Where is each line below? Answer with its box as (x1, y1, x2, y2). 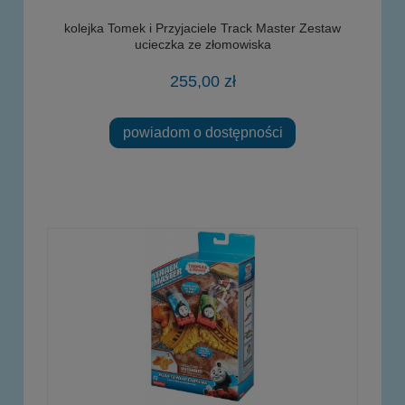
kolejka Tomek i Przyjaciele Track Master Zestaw (64, 20, 341, 35)
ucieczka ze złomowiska (134, 36, 271, 52)
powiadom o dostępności (122, 124, 283, 141)
